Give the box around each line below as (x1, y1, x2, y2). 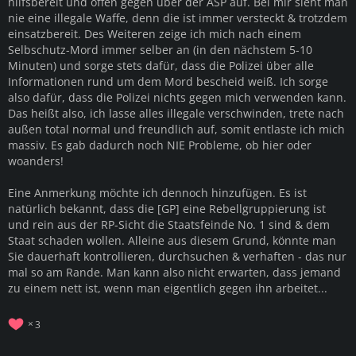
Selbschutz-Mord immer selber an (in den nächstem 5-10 (8, 41, 312, 57)
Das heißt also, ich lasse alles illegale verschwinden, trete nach (8, 105, 344, 121)
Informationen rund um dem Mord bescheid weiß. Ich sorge (8, 73, 328, 89)
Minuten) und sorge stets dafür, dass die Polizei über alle (8, 57, 314, 73)
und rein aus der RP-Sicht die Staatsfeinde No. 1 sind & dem (8, 216, 330, 232)
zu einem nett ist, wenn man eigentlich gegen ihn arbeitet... (8, 280, 327, 296)
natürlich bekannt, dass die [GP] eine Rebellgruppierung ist (8, 200, 326, 216)
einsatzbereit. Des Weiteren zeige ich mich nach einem (8, 25, 301, 41)
